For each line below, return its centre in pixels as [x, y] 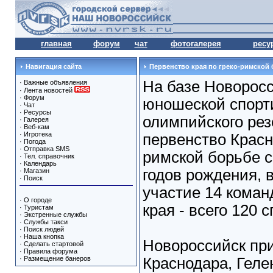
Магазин [36, 171]
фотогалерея [196, 44]
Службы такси [45, 222]
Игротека [37, 134]
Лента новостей [49, 90]
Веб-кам [36, 127]
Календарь [40, 163]
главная [56, 44]
